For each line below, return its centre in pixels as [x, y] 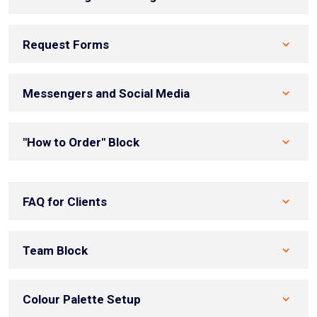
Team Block [55, 251]
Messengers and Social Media [106, 94]
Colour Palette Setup [82, 300]
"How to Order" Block [81, 143]
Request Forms [66, 45]
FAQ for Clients [65, 202]
